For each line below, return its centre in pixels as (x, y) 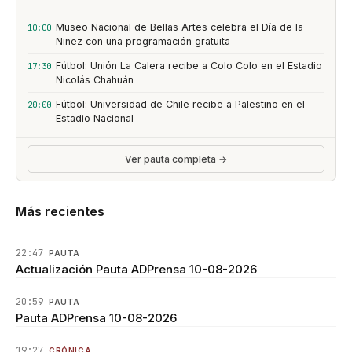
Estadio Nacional (95, 118)
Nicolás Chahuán (95, 80)
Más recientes (60, 211)
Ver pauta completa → (176, 159)
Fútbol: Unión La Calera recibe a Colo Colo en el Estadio (189, 66)
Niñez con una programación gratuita (143, 41)
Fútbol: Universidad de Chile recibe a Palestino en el (180, 104)
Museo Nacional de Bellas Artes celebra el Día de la (180, 27)
